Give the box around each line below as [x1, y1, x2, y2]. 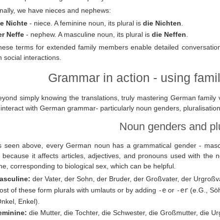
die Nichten [143, 19, 181, 27]
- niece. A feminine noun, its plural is [27, 19, 143, 27]
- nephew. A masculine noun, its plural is [24, 30, 152, 39]
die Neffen [152, 30, 186, 39]
